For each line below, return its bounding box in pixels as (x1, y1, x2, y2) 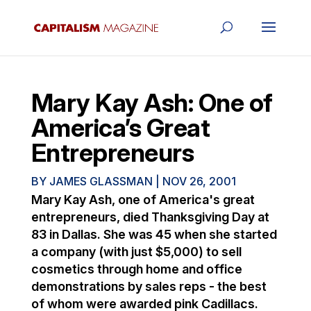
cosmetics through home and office (31, 262, 242, 276)
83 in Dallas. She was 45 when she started (31, 227, 277, 242)
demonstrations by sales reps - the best (31, 279, 267, 294)
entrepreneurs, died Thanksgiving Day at (31, 210, 269, 224)
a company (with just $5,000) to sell (31, 244, 242, 259)
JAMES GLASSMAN (49, 174, 153, 188)
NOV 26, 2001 (162, 174, 236, 188)
